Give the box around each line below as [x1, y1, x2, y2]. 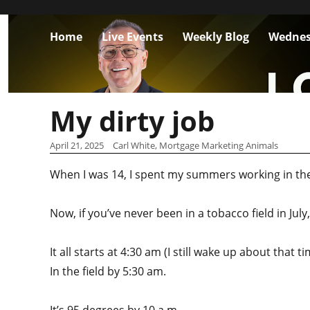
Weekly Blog [183, 28, 249, 44]
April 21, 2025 [50, 139, 104, 152]
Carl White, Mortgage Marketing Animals [112, 139, 278, 152]
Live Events [102, 28, 163, 44]
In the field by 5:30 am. [50, 264, 169, 279]
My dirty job [50, 102, 215, 140]
